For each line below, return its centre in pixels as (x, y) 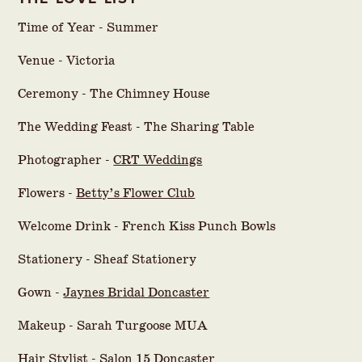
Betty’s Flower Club (136, 193)
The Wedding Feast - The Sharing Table (137, 127)
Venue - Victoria (67, 61)
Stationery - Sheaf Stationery (107, 259)
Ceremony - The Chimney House (114, 94)
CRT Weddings (158, 160)
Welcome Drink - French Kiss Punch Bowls (147, 226)
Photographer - (66, 160)
